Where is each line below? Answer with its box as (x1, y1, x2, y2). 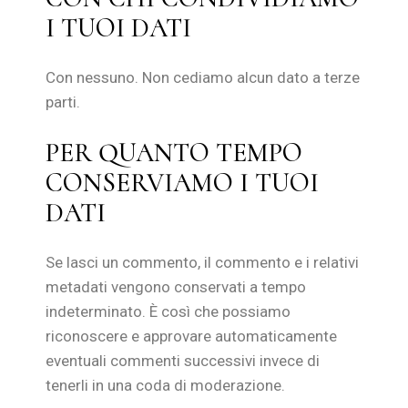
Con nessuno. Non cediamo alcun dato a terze (46, 68, 361, 87)
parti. (46, 93, 81, 111)
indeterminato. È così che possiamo (46, 302, 291, 321)
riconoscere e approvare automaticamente (46, 327, 338, 345)
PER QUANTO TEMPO (46, 137, 303, 168)
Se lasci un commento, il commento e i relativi (46, 253, 360, 271)
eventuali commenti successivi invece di (46, 352, 321, 370)
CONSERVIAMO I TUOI (46, 167, 320, 199)
